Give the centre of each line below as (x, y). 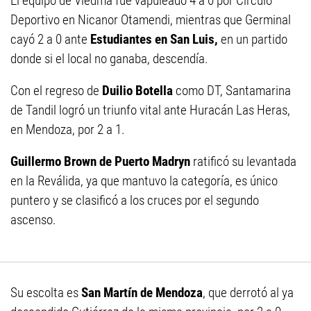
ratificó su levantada (245, 162)
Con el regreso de (56, 91)
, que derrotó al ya (248, 293)
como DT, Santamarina (233, 91)
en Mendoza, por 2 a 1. (68, 130)
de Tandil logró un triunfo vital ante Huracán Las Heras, (150, 110)
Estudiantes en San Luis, (154, 40)
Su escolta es (46, 293)
